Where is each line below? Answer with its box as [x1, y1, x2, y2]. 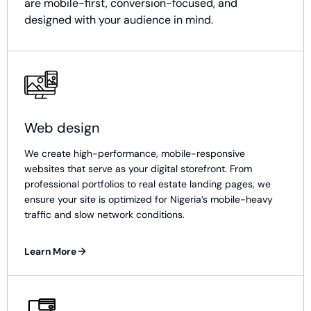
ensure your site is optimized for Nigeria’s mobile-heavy [24, 193, 273, 205]
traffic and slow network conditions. [24, 208, 185, 221]
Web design [24, 119, 99, 137]
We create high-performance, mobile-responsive [24, 147, 245, 160]
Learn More [24, 245, 76, 258]
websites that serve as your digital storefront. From [24, 162, 252, 175]
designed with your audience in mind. [24, 12, 213, 27]
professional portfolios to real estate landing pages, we [24, 178, 271, 190]
